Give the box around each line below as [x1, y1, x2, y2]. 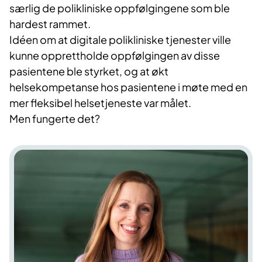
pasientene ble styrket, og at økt [9, 64, 168, 78]
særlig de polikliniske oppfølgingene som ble [9, 1, 230, 15]
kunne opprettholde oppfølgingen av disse [9, 49, 220, 63]
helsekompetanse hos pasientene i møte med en [9, 80, 247, 94]
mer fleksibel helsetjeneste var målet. [9, 96, 193, 110]
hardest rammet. [9, 17, 91, 31]
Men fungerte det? [9, 112, 100, 126]
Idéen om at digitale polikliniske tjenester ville [9, 33, 231, 47]
